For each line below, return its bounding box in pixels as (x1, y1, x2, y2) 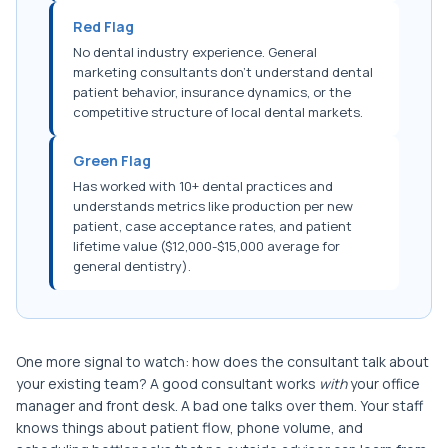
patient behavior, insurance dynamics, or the (73, 83, 351, 102)
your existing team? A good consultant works (16, 374, 319, 394)
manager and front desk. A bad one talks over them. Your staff (16, 396, 423, 416)
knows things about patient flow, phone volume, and (16, 418, 363, 438)
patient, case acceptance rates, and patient (73, 217, 352, 236)
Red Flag (73, 17, 134, 37)
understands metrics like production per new (73, 197, 353, 216)
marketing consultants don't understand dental (73, 63, 373, 82)
